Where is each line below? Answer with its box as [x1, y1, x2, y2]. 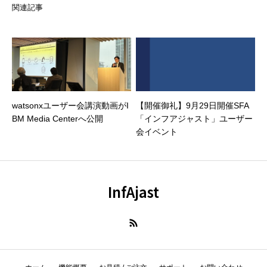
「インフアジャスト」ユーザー [136, 114, 253, 123]
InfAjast [108, 181, 159, 202]
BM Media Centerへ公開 [12, 114, 103, 123]
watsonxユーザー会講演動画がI [12, 101, 129, 110]
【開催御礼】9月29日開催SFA [136, 101, 249, 110]
